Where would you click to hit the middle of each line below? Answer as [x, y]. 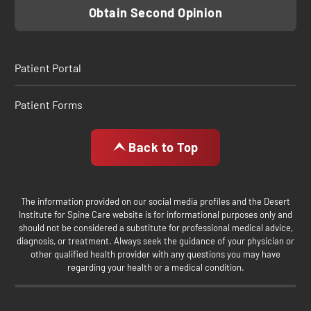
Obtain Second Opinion [155, 13]
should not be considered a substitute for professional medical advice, [155, 228]
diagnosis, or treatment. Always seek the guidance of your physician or [155, 241]
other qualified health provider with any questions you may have [155, 254]
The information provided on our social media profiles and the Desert [155, 202]
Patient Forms [49, 105]
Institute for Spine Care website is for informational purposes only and [155, 215]
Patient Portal [48, 68]
